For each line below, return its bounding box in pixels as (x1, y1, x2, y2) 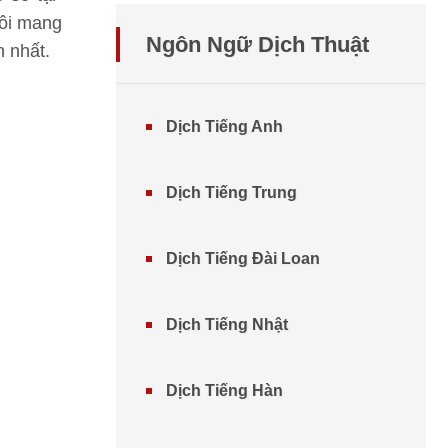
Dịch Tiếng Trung (166, 184, 297, 201)
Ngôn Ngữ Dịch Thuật (146, 32, 369, 57)
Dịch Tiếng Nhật (166, 316, 288, 333)
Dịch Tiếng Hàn (166, 382, 283, 399)
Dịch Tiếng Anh (166, 118, 283, 135)
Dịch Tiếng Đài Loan (166, 250, 320, 267)
